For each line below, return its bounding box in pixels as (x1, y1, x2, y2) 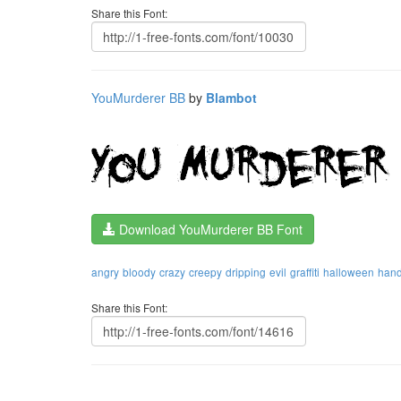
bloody (123, 264, 156, 279)
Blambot (206, 89, 257, 107)
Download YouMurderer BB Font (115, 220, 303, 238)
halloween (323, 264, 374, 279)
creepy (189, 264, 222, 279)
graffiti (290, 264, 320, 279)
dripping (226, 264, 266, 279)
